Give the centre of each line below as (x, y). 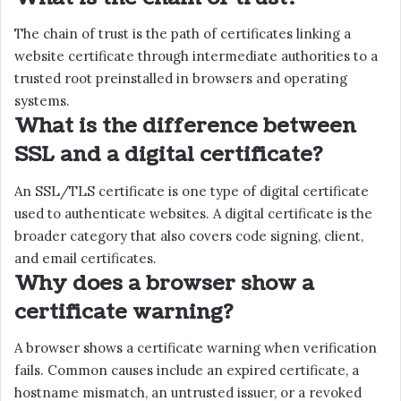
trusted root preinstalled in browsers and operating (181, 79)
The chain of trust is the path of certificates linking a (183, 34)
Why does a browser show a (164, 283)
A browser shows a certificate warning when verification (196, 348)
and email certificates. (85, 258)
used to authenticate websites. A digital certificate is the (193, 213)
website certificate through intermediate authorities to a (196, 56)
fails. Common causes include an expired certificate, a (187, 371)
